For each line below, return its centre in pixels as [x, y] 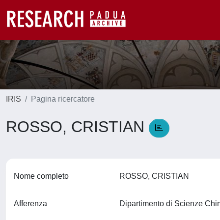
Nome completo [41, 176]
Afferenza [30, 204]
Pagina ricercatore [63, 99]
